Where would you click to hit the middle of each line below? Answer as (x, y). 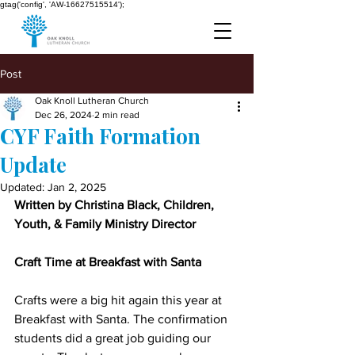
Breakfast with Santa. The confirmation (122, 319)
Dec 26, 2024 (63, 115)
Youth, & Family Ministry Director (105, 224)
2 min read (117, 115)
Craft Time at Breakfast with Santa (108, 262)
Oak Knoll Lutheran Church (92, 101)
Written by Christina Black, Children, (116, 205)
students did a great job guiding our (114, 338)
